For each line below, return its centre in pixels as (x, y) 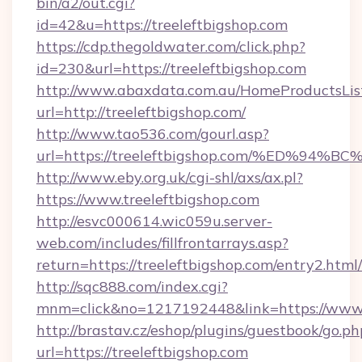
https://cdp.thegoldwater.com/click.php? (171, 46)
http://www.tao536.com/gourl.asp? (153, 134)
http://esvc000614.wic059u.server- (154, 221)
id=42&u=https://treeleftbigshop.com (162, 25)
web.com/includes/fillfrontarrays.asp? (162, 243)
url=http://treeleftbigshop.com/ (141, 112)
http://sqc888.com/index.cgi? (132, 286)
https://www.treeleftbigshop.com (148, 199)
